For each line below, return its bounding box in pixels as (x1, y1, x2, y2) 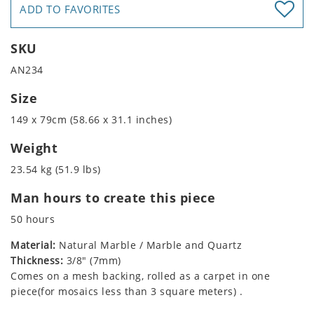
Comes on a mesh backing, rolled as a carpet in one (11, 269, 270, 283)
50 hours (11, 212, 55, 226)
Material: (11, 238, 56, 252)
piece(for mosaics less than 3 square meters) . (11, 285, 243, 299)
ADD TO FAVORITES (20, 2, 120, 17)
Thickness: (11, 254, 63, 268)
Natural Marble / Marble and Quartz (55, 238, 242, 252)
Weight (11, 139, 57, 157)
